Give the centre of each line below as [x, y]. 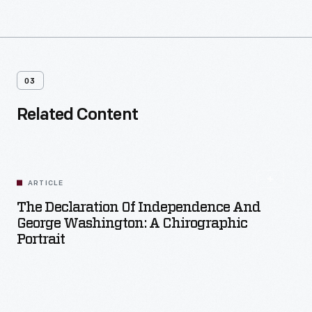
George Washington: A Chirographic [132, 224]
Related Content [77, 116]
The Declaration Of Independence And [139, 208]
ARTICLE [46, 184]
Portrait [41, 240]
